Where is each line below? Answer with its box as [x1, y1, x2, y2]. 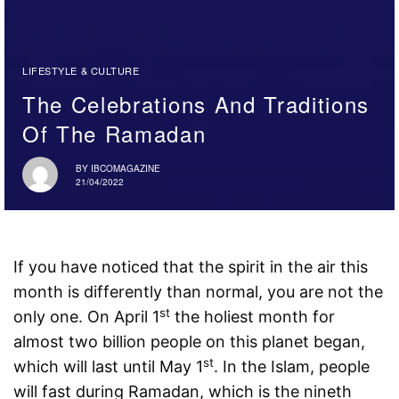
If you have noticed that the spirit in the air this [13, 257, 369, 277]
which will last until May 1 [13, 357, 204, 377]
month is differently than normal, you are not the [13, 282, 384, 302]
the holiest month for [170, 307, 336, 327]
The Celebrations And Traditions [22, 88, 370, 120]
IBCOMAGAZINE [91, 161, 160, 175]
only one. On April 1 [13, 307, 160, 327]
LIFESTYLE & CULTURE [22, 63, 140, 78]
